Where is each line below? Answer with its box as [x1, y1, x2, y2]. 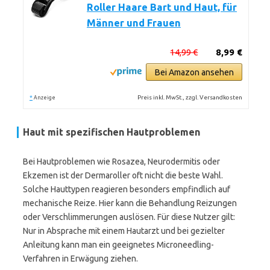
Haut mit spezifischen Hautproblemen [23, 127, 200, 137]
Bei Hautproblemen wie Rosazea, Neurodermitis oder [23, 157, 220, 166]
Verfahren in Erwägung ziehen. [23, 254, 138, 263]
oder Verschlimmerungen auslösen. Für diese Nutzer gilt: [23, 212, 235, 222]
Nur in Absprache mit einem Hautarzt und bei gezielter [23, 226, 225, 236]
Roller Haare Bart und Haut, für [87, 2, 237, 13]
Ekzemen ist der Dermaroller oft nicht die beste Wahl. [23, 171, 223, 180]
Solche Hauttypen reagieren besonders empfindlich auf [23, 184, 230, 194]
